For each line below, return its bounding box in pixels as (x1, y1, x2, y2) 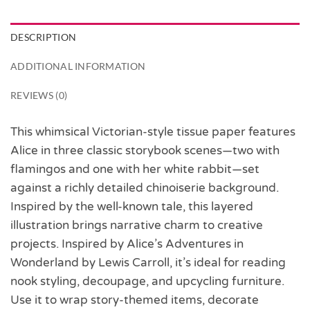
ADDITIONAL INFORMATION (10, 60, 146, 73)
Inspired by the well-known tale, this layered (10, 199, 253, 214)
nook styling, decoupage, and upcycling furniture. (10, 273, 284, 289)
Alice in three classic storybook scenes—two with (10, 143, 280, 158)
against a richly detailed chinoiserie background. (10, 180, 279, 195)
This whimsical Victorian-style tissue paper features (10, 124, 295, 139)
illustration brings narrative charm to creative (10, 217, 263, 232)
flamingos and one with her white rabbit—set (10, 161, 259, 176)
